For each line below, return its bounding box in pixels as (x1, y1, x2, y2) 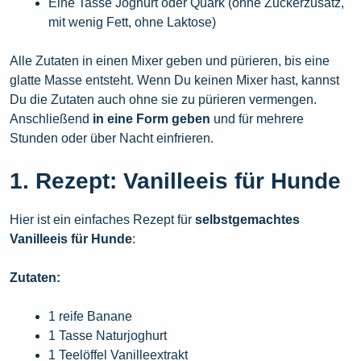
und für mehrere (210, 112, 304, 127)
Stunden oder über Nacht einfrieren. (10, 131, 214, 146)
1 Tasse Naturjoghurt (48, 329, 167, 343)
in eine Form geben (93, 112, 210, 127)
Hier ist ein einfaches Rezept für (10, 213, 195, 227)
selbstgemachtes (195, 213, 300, 227)
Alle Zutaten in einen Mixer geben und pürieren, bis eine (10, 54, 330, 68)
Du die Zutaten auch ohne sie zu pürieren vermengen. (10, 93, 317, 107)
